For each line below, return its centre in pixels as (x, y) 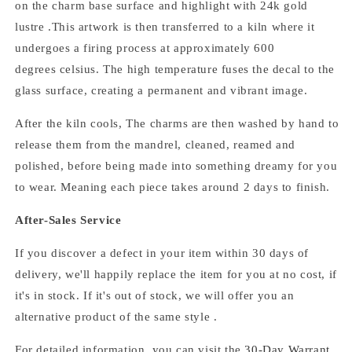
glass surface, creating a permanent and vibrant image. (161, 91)
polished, (41, 166)
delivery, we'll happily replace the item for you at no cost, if (176, 275)
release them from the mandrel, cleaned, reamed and (156, 145)
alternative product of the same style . (116, 317)
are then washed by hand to (264, 124)
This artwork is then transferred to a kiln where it (183, 27)
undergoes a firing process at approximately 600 (145, 48)
